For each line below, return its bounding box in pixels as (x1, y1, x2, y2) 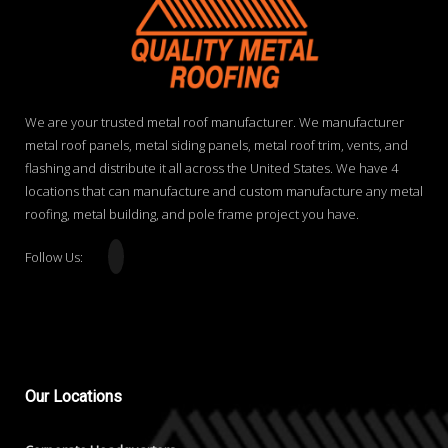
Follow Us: (25, 248, 83, 267)
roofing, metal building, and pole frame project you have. (25, 205, 359, 224)
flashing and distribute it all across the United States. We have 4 (25, 159, 398, 178)
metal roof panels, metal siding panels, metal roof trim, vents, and (25, 136, 408, 155)
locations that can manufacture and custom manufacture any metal (25, 182, 423, 201)
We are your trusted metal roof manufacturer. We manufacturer (25, 113, 404, 132)
